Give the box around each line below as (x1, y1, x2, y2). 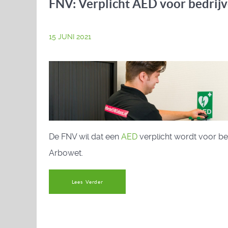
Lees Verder (71, 179, 103, 185)
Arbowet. (49, 148, 83, 158)
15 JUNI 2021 (49, 33, 91, 41)
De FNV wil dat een (49, 132, 121, 142)
